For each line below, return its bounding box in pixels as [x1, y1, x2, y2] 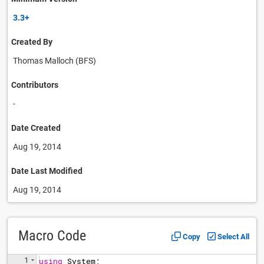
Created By [11, 37, 52, 47]
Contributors [11, 80, 58, 90]
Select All [217, 232, 249, 242]
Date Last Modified [11, 166, 82, 176]
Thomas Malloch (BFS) [13, 56, 96, 65]
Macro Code [18, 227, 86, 244]
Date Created [11, 123, 61, 133]
